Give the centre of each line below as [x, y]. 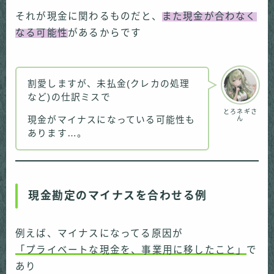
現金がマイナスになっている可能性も [112, 120]
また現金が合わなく [209, 17]
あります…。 [57, 133]
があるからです [105, 33]
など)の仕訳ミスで [69, 97]
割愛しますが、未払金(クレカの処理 [109, 83]
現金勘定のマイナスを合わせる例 [118, 196]
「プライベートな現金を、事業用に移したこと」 [131, 250]
